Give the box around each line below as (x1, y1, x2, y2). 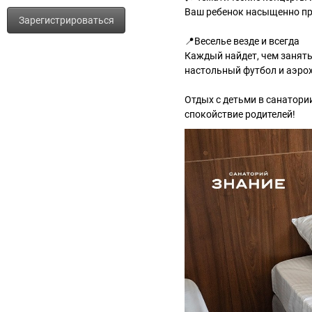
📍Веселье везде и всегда (185, 36, 299, 47)
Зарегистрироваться (18, 15, 114, 26)
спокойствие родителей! (185, 109, 295, 120)
